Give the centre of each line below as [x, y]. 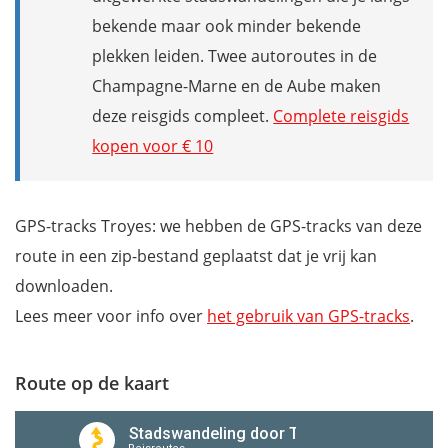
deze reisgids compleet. [183, 116]
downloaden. [64, 286]
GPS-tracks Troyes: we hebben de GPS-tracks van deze [218, 226]
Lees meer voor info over [111, 316]
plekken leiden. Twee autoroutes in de [235, 56]
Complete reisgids [341, 116]
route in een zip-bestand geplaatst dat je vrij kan [196, 256]
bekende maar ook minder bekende [227, 26]
